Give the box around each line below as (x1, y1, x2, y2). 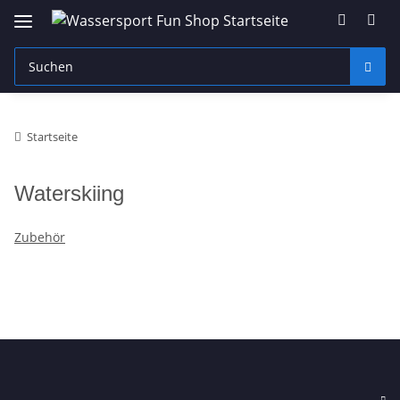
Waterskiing (14, 180, 124, 205)
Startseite (27, 128, 78, 145)
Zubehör (14, 228, 65, 246)
